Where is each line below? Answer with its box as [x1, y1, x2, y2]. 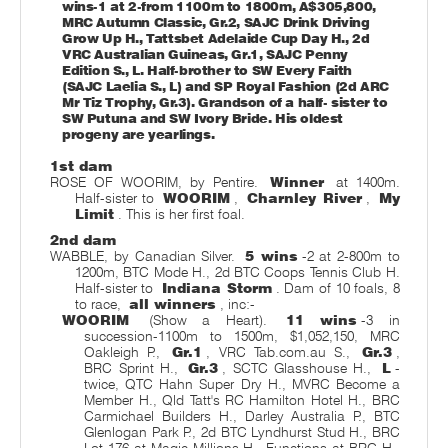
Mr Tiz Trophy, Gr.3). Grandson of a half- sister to [61, 94, 388, 110]
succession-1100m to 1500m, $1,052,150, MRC [84, 327, 400, 344]
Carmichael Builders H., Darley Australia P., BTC [84, 407, 400, 424]
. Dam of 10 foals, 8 [275, 279, 400, 296]
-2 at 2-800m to [301, 247, 400, 264]
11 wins [285, 311, 358, 328]
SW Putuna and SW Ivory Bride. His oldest [61, 110, 343, 126]
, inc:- [219, 295, 255, 312]
